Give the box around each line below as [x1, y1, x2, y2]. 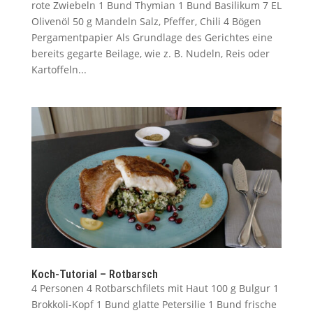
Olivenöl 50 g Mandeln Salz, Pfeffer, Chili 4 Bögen [31, 14, 261, 28]
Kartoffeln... [31, 62, 87, 76]
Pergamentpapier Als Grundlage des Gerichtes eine [31, 30, 272, 44]
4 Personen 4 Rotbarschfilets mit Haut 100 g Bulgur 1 [31, 281, 279, 295]
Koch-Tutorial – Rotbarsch [31, 267, 158, 281]
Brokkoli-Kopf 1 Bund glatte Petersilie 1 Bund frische [31, 297, 277, 311]
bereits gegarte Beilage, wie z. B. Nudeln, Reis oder [31, 46, 270, 60]
